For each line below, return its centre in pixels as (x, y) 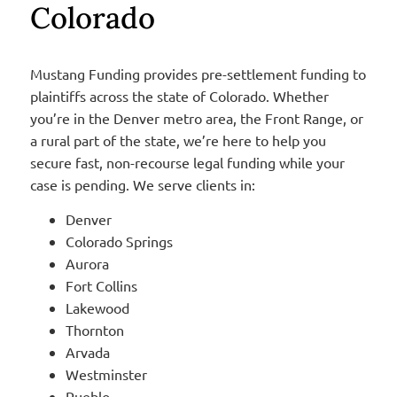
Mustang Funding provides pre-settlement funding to (198, 73)
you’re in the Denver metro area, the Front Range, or (196, 117)
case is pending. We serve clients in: (142, 184)
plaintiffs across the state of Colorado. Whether (179, 95)
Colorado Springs (119, 241)
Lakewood (97, 308)
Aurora (87, 264)
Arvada (87, 352)
